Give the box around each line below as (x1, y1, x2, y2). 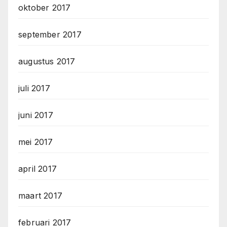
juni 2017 (18, 110, 53, 121)
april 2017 (18, 164, 57, 174)
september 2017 (18, 29, 82, 40)
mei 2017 (18, 137, 53, 147)
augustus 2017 (18, 56, 75, 67)
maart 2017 (18, 191, 62, 201)
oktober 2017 (18, 3, 71, 13)
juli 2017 (18, 83, 50, 94)
